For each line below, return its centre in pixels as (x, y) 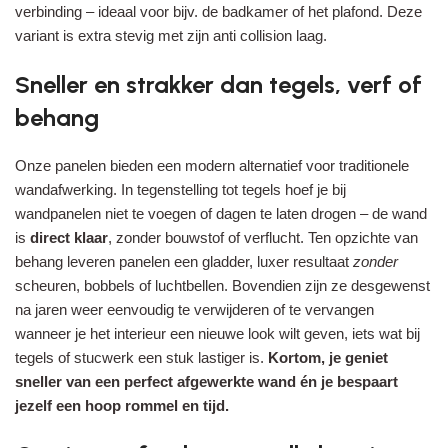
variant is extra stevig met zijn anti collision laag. (171, 35)
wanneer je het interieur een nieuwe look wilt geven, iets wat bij (217, 333)
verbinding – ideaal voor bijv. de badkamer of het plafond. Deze (218, 11)
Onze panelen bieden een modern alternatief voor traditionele (212, 165)
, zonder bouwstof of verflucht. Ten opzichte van (263, 237)
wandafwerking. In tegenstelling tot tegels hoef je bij (180, 189)
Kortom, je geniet (328, 357)
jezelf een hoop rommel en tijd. (122, 405)
